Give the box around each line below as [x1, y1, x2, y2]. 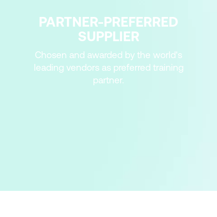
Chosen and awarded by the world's [35, 49, 182, 60]
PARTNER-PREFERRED [39, 14, 178, 30]
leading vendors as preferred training [33, 62, 184, 73]
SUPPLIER [77, 29, 139, 44]
